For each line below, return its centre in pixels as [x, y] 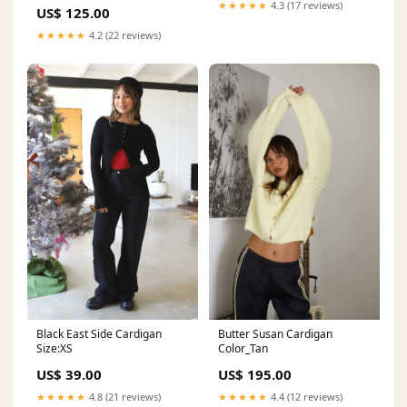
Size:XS [55, 348]
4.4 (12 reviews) [305, 396]
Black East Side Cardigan [99, 333]
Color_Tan [243, 348]
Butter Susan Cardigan [275, 333]
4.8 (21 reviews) [124, 396]
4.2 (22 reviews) [124, 35]
